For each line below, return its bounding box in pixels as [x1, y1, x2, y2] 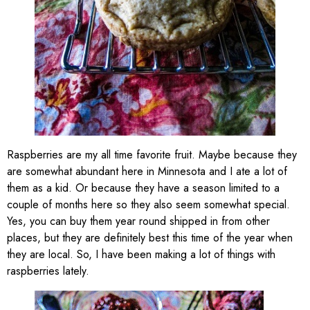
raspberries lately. [7, 263, 89, 280]
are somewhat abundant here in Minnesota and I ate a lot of [7, 163, 287, 180]
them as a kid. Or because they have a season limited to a [7, 180, 280, 197]
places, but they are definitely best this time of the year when [7, 230, 293, 246]
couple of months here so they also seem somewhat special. [7, 197, 290, 213]
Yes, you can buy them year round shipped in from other [7, 213, 270, 230]
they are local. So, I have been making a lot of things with [7, 246, 275, 263]
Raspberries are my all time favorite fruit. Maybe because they [7, 147, 297, 163]
